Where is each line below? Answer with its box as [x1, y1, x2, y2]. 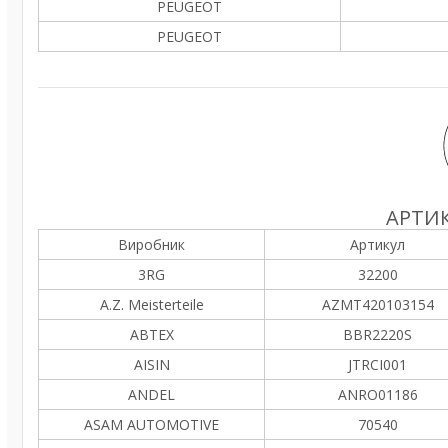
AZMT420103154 [321, 295, 434, 314]
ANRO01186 [337, 385, 418, 404]
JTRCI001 [348, 355, 407, 374]
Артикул [350, 235, 405, 254]
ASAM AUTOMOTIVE [84, 415, 219, 434]
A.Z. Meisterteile [99, 295, 204, 314]
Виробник [118, 235, 185, 254]
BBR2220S [343, 325, 412, 344]
